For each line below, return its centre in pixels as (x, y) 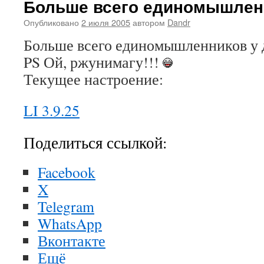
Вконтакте (72, 240)
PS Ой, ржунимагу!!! (93, 62)
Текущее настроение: (95, 79)
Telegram (66, 206)
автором (149, 22)
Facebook (67, 172)
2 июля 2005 (106, 22)
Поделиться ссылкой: (95, 143)
